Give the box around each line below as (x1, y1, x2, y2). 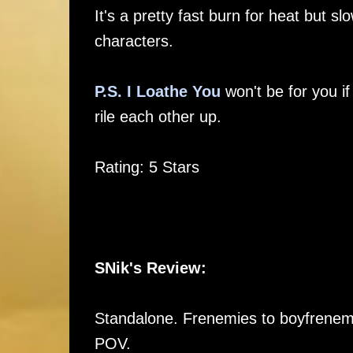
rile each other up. (94, 108, 221, 125)
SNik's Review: (94, 259, 206, 277)
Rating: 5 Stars (94, 158, 199, 176)
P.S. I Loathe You (94, 83, 221, 100)
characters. (94, 32, 173, 50)
